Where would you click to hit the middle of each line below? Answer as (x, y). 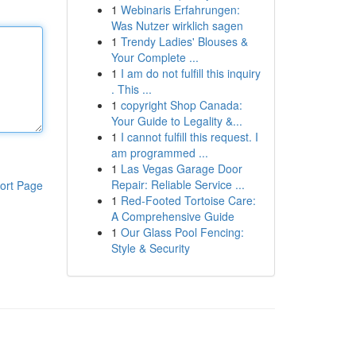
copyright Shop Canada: (181, 105)
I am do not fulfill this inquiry (190, 73)
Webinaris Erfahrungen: (180, 10)
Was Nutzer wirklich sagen (177, 25)
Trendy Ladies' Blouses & (184, 41)
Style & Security (150, 248)
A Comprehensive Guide (172, 216)
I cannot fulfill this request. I (189, 137)
